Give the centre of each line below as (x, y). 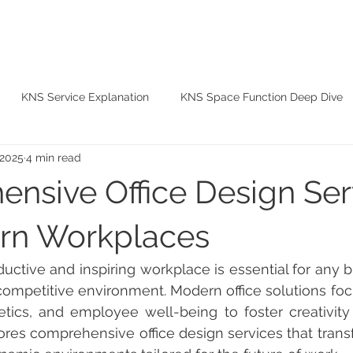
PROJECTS (212, 34)
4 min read (54, 157)
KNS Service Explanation (85, 97)
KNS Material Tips (52, 160)
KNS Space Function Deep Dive (262, 97)
